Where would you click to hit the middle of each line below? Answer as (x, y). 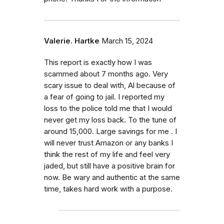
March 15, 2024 (127, 41)
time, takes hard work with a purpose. (108, 189)
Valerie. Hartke (72, 41)
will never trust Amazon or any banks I (108, 143)
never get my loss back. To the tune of (110, 120)
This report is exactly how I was (98, 62)
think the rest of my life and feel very (107, 154)
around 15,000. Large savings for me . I (110, 131)
